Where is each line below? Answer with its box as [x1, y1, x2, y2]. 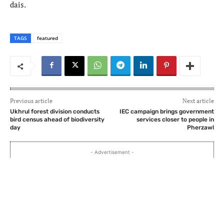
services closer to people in [136, 115, 214, 123]
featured [37, 34, 58, 41]
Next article [182, 96, 214, 104]
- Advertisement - [90, 148, 134, 155]
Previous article [10, 96, 52, 104]
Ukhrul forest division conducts [10, 107, 99, 115]
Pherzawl [186, 123, 214, 131]
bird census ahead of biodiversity [10, 115, 104, 123]
